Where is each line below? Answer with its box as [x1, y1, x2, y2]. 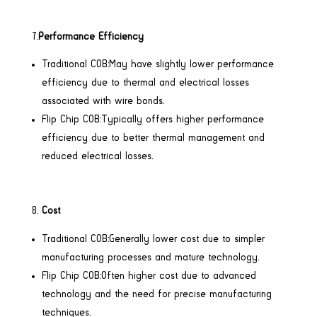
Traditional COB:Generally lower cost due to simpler [41, 234, 265, 245]
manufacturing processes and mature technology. [41, 253, 259, 263]
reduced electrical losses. [41, 151, 153, 162]
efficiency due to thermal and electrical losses [41, 78, 249, 88]
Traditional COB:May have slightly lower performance [41, 59, 274, 70]
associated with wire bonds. [41, 96, 164, 107]
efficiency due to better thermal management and [41, 133, 265, 144]
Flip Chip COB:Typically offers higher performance [41, 115, 264, 125]
